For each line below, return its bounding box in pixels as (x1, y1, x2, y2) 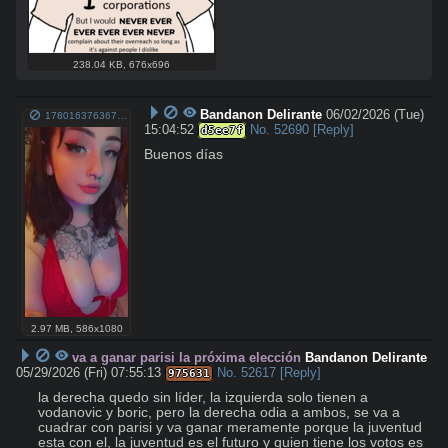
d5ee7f (201, 123, 244, 137)
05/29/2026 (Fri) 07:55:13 (16, 365, 161, 380)
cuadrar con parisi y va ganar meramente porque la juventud (38, 420, 422, 435)
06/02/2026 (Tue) (326, 106, 425, 122)
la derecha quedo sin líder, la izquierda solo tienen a (38, 390, 368, 405)
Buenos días (144, 146, 224, 162)
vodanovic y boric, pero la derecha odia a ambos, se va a (38, 405, 400, 420)
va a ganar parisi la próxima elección (72, 350, 302, 365)
